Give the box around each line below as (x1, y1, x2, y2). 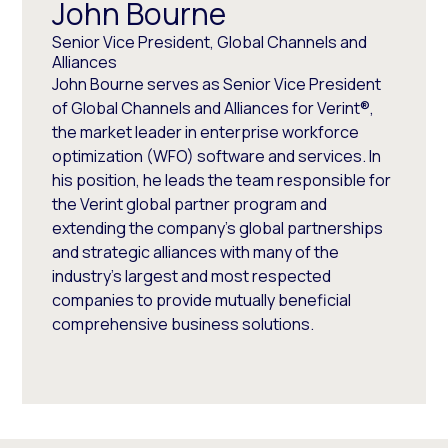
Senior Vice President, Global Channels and (52, 30, 368, 53)
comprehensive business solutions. (52, 312, 315, 335)
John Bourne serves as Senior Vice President (52, 72, 382, 95)
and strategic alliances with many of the (52, 240, 340, 263)
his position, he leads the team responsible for (52, 168, 392, 191)
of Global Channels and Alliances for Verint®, (52, 96, 375, 119)
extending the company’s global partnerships (52, 216, 384, 239)
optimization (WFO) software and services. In (52, 144, 382, 167)
